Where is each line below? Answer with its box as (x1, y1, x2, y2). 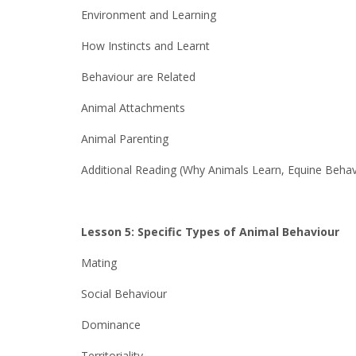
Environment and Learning (81, 7, 216, 22)
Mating (81, 255, 117, 270)
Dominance (81, 317, 141, 332)
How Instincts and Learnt (81, 38, 210, 53)
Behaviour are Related (81, 69, 195, 84)
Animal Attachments (81, 100, 185, 115)
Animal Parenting (81, 131, 168, 146)
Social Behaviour (81, 286, 167, 301)
